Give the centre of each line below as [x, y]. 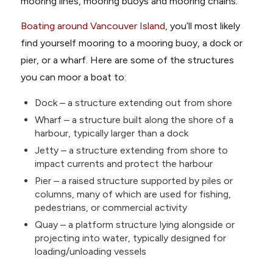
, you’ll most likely [202, 26]
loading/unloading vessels [90, 251]
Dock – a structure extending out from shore [133, 102]
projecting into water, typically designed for [130, 238]
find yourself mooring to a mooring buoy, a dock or [131, 43]
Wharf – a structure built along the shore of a [134, 119]
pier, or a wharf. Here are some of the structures [127, 60]
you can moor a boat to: [73, 77]
